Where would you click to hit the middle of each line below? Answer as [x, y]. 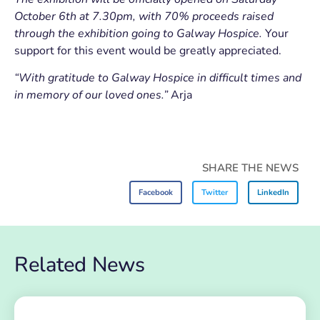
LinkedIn [273, 192]
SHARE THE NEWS [250, 167]
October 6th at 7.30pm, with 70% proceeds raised [144, 16]
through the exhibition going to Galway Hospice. [140, 33]
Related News [80, 265]
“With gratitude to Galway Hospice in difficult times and [158, 77]
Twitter [215, 192]
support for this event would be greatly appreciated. [148, 50]
